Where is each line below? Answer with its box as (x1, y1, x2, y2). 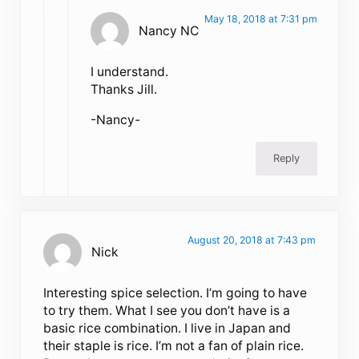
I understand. (91, 63, 169, 79)
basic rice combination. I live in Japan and (43, 321, 292, 337)
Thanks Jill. (91, 81, 158, 97)
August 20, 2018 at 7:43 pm (187, 234, 316, 247)
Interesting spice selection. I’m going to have (43, 285, 308, 301)
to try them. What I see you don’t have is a (43, 303, 291, 319)
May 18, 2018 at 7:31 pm (204, 12, 317, 25)
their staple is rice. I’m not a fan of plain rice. (43, 338, 305, 354)
